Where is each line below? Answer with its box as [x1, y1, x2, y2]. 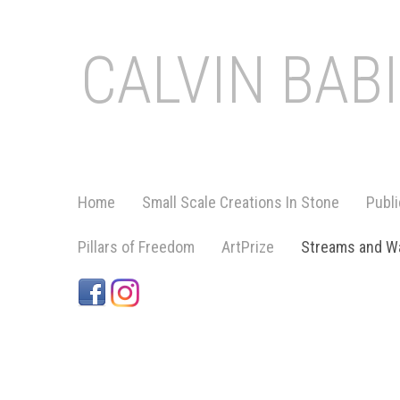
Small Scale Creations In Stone [142, 193, 339, 212]
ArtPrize [221, 237, 274, 256]
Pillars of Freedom [78, 237, 195, 256]
